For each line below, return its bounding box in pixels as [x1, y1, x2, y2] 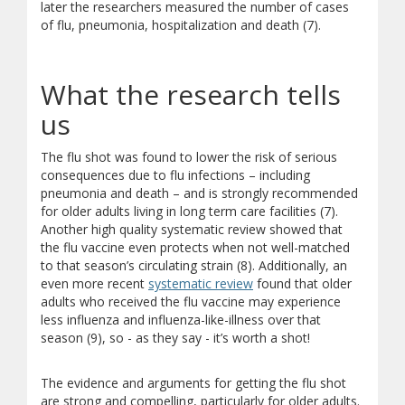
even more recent [41, 275, 148, 292]
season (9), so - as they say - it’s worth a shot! [41, 329, 310, 346]
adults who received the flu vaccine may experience [41, 293, 341, 310]
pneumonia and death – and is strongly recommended [41, 184, 358, 202]
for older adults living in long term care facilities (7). [41, 202, 338, 220]
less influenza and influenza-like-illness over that [41, 311, 321, 328]
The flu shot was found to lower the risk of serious [41, 148, 337, 165]
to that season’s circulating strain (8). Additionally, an [41, 257, 347, 274]
